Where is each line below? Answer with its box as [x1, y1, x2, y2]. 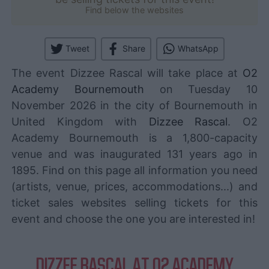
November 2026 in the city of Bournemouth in [11, 98, 258, 112]
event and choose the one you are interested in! [11, 212, 255, 225]
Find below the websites [85, 4, 184, 15]
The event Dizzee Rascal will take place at [11, 66, 243, 79]
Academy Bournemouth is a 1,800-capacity [11, 131, 258, 144]
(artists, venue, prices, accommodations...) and [11, 180, 258, 193]
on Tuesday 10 [144, 82, 258, 95]
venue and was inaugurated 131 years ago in [11, 147, 258, 160]
